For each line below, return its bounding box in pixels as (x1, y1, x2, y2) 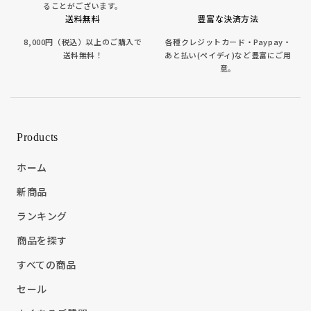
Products (17, 131, 58, 144)
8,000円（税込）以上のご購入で (24, 36, 142, 48)
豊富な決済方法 (197, 12, 259, 25)
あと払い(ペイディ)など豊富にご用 (165, 49, 292, 61)
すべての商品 (17, 258, 76, 272)
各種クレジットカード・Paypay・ (165, 36, 292, 48)
